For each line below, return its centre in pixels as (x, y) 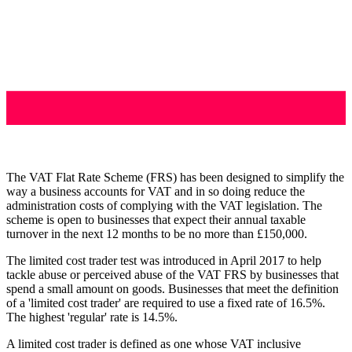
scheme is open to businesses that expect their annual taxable (156, 219)
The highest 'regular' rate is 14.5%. (92, 317)
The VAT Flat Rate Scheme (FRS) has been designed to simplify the (175, 177)
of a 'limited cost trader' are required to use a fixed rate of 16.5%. (166, 302)
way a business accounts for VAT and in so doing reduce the (156, 191)
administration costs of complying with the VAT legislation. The (164, 205)
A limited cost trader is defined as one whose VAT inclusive (154, 343)
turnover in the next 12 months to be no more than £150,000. (157, 233)
